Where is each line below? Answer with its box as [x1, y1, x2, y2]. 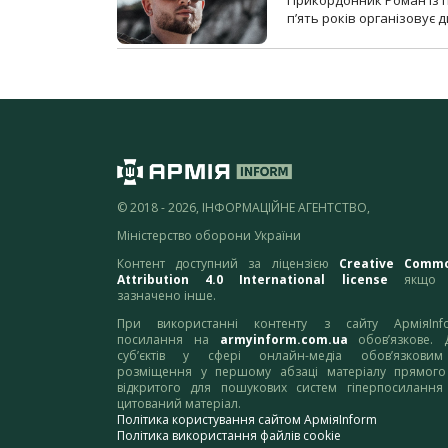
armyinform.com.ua [219, 331, 348, 349]
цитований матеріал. [117, 395, 241, 413]
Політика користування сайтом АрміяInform [117, 411, 377, 429]
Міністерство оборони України [117, 227, 301, 245]
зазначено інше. [117, 287, 216, 305]
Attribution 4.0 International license [117, 271, 388, 289]
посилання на [117, 331, 220, 349]
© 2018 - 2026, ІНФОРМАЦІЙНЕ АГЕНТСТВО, [117, 199, 370, 217]
